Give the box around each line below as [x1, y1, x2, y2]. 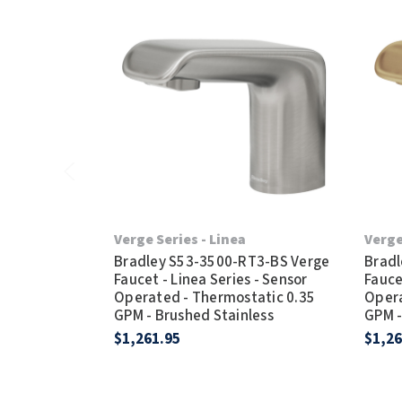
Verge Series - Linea [114, 229, 247, 249]
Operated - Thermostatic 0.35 [114, 286, 316, 309]
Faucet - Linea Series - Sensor [114, 268, 308, 291]
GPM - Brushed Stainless [114, 304, 274, 327]
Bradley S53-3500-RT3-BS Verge [114, 250, 330, 273]
